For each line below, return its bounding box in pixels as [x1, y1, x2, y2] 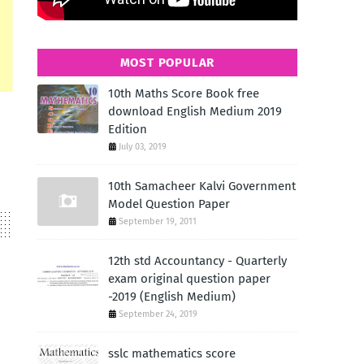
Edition [108, 122, 147, 136]
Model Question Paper [108, 197, 230, 211]
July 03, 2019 [119, 141, 167, 152]
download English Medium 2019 [108, 104, 282, 119]
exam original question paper [108, 271, 271, 286]
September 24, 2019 [119, 309, 197, 319]
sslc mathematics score [108, 346, 236, 361]
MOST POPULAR [119, 55, 215, 70]
